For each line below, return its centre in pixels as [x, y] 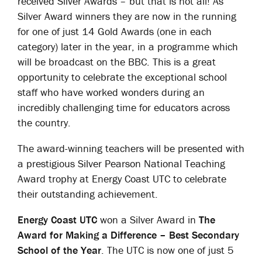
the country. [44, 123]
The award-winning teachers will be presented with [131, 148]
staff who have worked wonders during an [111, 92]
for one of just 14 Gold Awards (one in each [115, 31]
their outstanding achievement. [88, 194]
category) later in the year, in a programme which [128, 46]
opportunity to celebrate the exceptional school [122, 77]
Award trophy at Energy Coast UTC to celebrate [122, 179]
